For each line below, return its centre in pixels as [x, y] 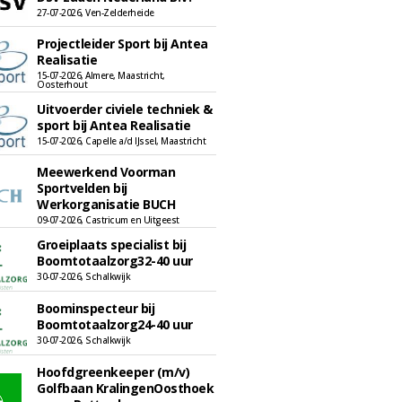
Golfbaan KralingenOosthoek [125, 388]
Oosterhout [62, 84]
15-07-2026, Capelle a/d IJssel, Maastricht [121, 141]
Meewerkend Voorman [106, 172]
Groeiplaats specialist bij [111, 245]
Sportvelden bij [82, 188]
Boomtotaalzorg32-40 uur [115, 261]
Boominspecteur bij [96, 308]
